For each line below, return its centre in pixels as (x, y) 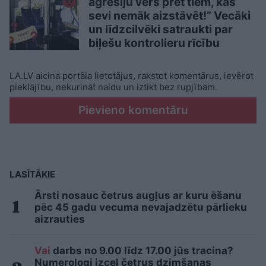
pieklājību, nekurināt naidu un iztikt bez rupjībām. (113, 87)
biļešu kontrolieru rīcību (154, 43)
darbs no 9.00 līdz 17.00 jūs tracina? (142, 250)
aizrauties (60, 219)
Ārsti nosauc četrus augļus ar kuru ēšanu (138, 195)
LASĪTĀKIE (32, 174)
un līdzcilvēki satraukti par (161, 29)
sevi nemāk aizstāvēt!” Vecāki (170, 15)
